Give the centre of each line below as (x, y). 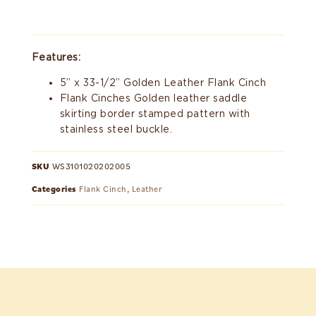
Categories (54, 189)
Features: (56, 57)
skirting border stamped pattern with (155, 114)
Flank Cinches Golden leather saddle (153, 98)
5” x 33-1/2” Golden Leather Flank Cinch (163, 83)
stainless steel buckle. (116, 129)
